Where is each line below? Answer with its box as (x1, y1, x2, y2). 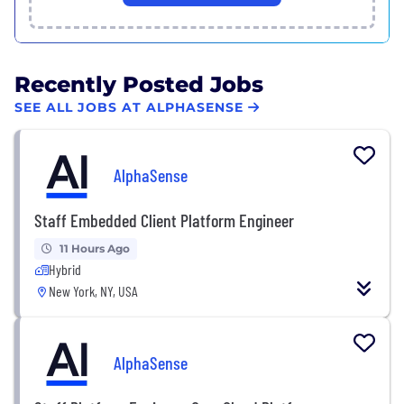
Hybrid (49, 260, 81, 278)
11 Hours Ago (60, 241, 130, 255)
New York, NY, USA (49, 281, 138, 299)
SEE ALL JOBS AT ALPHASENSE (14, 99, 243, 116)
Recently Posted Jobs (14, 70, 263, 97)
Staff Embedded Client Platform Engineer (34, 208, 294, 231)
